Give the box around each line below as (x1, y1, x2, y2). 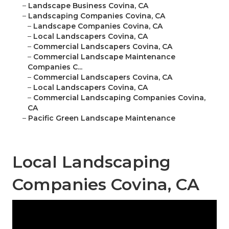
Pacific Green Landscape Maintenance (28, 113, 175, 123)
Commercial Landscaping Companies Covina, (33, 93, 205, 103)
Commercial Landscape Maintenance (33, 52, 175, 62)
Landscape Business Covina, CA (28, 1, 148, 11)
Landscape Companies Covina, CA (33, 21, 163, 31)
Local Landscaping (12, 152, 171, 172)
